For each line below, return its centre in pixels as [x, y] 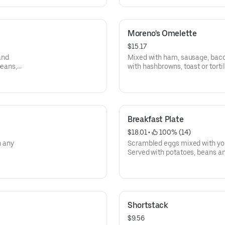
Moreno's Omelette [162, 33]
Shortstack [148, 205]
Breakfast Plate [156, 119]
